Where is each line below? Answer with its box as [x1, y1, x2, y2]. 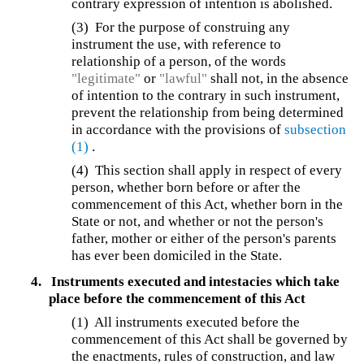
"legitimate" [71, 71, 141, 87]
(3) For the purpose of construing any [71, 19, 291, 36]
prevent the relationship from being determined [71, 105, 344, 121]
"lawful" [159, 71, 208, 87]
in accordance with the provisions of [71, 122, 285, 138]
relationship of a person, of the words [71, 54, 287, 70]
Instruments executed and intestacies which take [50, 273, 340, 289]
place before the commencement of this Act [49, 290, 306, 306]
